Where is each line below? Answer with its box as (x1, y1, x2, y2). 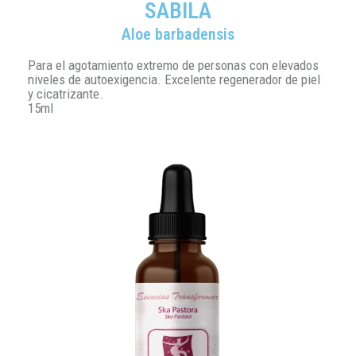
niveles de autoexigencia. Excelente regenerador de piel (28, 72, 320, 88)
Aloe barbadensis (122, 25, 234, 44)
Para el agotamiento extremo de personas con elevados (28, 57, 319, 74)
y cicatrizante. (28, 86, 103, 103)
